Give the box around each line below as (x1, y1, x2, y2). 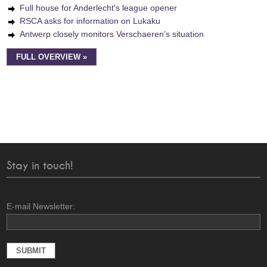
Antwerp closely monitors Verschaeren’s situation (20, 29, 204, 39)
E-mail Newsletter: (7, 201, 76, 211)
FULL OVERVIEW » (16, 53, 88, 61)
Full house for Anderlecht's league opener (20, 3, 178, 13)
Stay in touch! (7, 161, 73, 171)
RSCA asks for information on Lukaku (20, 16, 161, 26)
